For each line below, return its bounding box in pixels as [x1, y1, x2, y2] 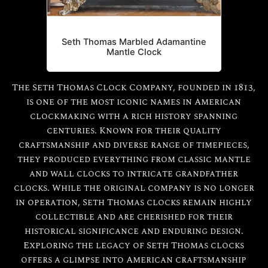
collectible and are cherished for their [35, 210, 233, 224]
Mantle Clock [106, 46, 162, 57]
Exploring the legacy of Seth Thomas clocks [23, 239, 245, 252]
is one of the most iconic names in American [26, 95, 242, 109]
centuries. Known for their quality [46, 124, 221, 138]
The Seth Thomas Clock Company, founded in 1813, [12, 81, 256, 95]
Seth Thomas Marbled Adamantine [61, 36, 206, 47]
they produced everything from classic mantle [17, 153, 251, 166]
